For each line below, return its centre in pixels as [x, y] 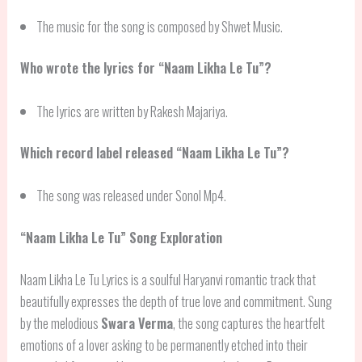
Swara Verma [137, 322]
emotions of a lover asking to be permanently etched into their [164, 344]
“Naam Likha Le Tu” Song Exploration [122, 238]
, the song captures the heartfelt [249, 322]
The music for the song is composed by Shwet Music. [160, 26]
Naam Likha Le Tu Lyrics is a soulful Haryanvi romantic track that [168, 279]
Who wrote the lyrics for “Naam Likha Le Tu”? [146, 68]
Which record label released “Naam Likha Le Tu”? [155, 153]
